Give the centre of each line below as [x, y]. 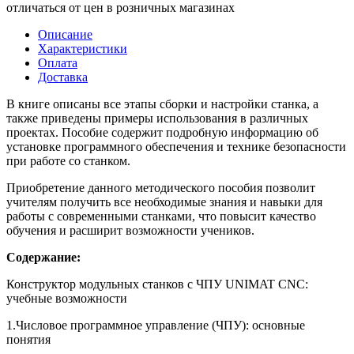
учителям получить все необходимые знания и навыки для [164, 201]
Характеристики [83, 48]
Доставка [63, 77]
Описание [65, 34]
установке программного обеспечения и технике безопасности [176, 146]
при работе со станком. [70, 160]
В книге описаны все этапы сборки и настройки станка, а [162, 104]
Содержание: [43, 257]
